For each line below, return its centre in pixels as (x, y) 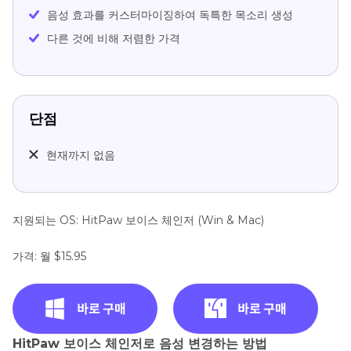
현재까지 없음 (81, 155)
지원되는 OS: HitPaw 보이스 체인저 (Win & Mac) (138, 220)
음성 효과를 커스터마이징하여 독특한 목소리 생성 (170, 14)
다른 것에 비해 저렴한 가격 (114, 38)
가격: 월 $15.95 (49, 256)
